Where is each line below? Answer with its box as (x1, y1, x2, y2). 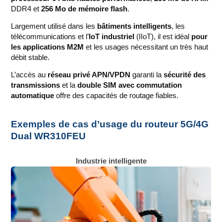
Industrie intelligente (75, 157, 147, 165)
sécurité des (164, 71, 206, 79)
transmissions (11, 81, 60, 89)
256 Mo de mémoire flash (41, 5, 128, 13)
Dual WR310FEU (11, 130, 86, 141)
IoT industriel (89, 33, 135, 41)
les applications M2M (11, 43, 84, 51)
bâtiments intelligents (97, 22, 172, 30)
